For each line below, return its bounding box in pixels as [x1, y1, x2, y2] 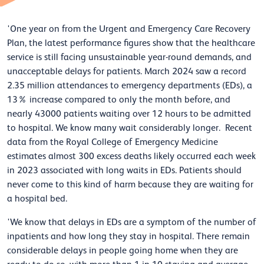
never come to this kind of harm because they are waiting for [7, 179, 253, 190]
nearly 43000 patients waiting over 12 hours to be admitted [7, 108, 251, 120]
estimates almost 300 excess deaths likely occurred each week [7, 151, 256, 162]
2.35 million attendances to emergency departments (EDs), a [7, 80, 252, 91]
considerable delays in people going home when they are [7, 245, 238, 256]
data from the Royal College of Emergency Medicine [7, 137, 218, 148]
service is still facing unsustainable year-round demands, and [7, 52, 252, 63]
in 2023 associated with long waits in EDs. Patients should [7, 165, 242, 176]
